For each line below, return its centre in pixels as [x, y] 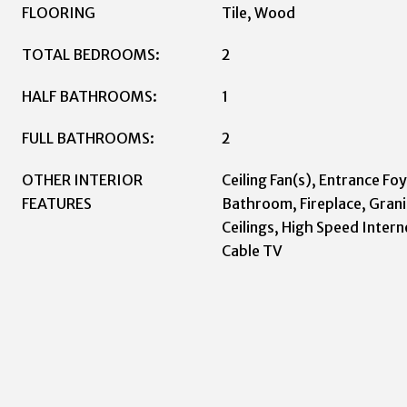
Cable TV [252, 251]
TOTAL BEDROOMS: [91, 55]
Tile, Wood [258, 13]
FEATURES [57, 203]
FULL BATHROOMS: [88, 138]
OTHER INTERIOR [82, 180]
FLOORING [59, 13]
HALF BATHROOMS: [89, 96]
